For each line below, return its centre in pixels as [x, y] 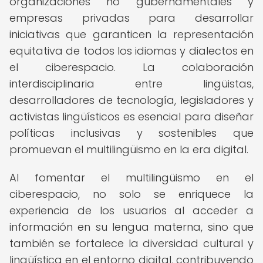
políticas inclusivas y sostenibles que [131, 133]
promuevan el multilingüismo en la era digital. [129, 149]
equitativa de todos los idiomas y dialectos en [131, 51]
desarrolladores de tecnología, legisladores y [131, 100]
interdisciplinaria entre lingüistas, [131, 84]
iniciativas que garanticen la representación [131, 34]
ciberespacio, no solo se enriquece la [131, 194]
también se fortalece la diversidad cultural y [131, 243]
